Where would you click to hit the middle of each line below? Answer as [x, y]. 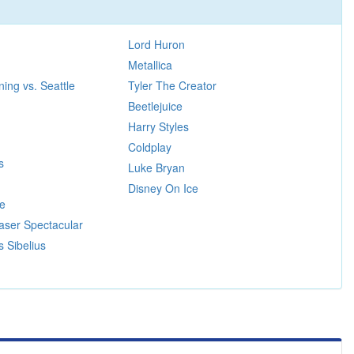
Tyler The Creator [172, 85]
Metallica [150, 64]
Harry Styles [158, 126]
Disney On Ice [163, 188]
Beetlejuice [155, 105]
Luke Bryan [156, 167]
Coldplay [149, 147]
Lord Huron [156, 44]
